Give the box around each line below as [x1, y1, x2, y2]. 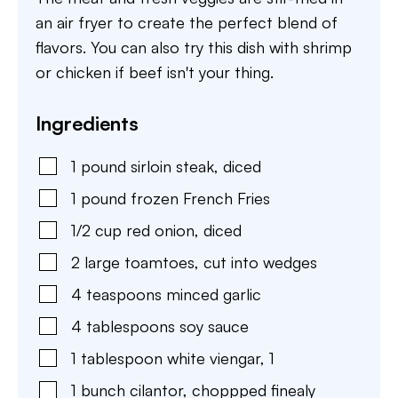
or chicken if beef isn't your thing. [36, 62, 274, 83]
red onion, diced [126, 220, 242, 241]
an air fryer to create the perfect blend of [36, 12, 338, 33]
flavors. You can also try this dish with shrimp [36, 37, 352, 58]
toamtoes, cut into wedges [124, 252, 317, 273]
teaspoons [86, 284, 162, 305]
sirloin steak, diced [131, 156, 261, 177]
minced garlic [166, 284, 261, 305]
